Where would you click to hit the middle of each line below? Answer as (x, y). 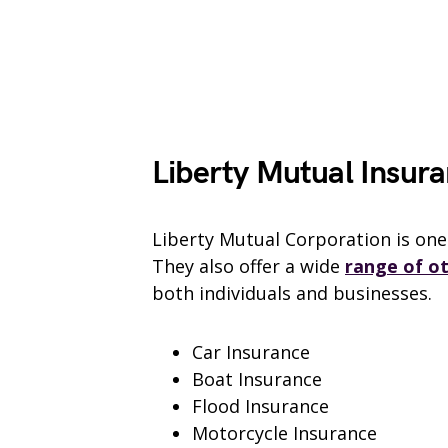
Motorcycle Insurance (284, 433)
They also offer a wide (248, 266)
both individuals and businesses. (292, 293)
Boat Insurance (257, 379)
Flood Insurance (260, 406)
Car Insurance (251, 352)
